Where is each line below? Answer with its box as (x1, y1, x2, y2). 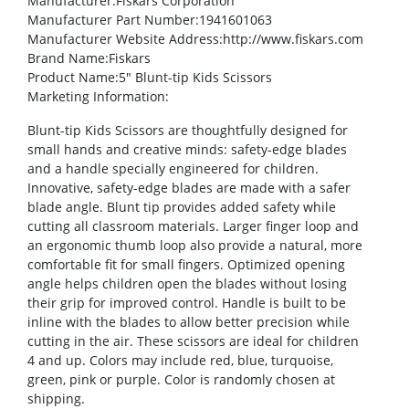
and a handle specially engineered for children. (27, 160, 319, 178)
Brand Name (27, 49, 105, 68)
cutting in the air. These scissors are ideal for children (27, 332, 359, 351)
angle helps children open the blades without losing (27, 275, 347, 293)
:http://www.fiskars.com (219, 30, 363, 48)
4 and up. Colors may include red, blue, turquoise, (27, 351, 333, 370)
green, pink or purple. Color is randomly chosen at (27, 371, 335, 389)
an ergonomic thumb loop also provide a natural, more (27, 236, 362, 255)
